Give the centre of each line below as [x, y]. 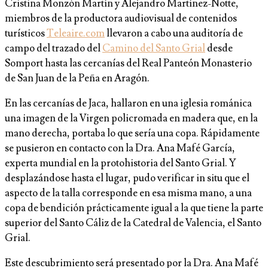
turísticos [26, 34]
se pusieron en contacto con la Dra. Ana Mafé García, [120, 149]
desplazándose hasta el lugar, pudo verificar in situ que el [127, 179]
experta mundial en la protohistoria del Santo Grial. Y [121, 164]
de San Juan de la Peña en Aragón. [77, 79]
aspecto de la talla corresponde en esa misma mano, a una [128, 194]
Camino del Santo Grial [154, 49]
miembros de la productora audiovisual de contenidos [121, 19]
